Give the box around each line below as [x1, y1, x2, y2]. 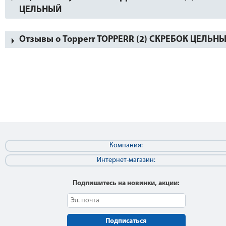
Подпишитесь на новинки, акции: [73, 180, 180, 187]
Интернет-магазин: [97, 156, 155, 164]
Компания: [109, 142, 143, 149]
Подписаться [105, 217, 147, 225]
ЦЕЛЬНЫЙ [19, 5, 62, 15]
